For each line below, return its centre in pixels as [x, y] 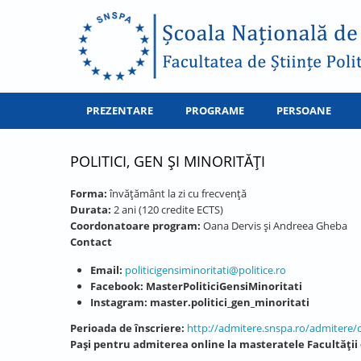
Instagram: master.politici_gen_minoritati [200, 302]
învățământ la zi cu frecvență [177, 193]
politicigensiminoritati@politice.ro [205, 270]
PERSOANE [304, 110]
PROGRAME [215, 110]
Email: [106, 270]
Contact [91, 242]
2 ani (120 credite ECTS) [167, 210]
